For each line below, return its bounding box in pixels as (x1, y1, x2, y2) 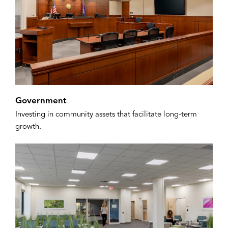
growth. (15, 123, 41, 131)
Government (15, 96, 67, 105)
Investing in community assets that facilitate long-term (15, 111, 197, 119)
